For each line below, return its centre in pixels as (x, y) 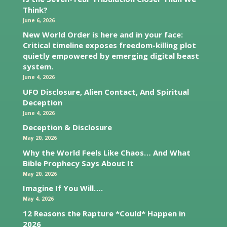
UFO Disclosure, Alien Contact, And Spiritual (106, 91)
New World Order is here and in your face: (103, 35)
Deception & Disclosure (67, 127)
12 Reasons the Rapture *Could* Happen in (104, 213)
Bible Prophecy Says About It (78, 163)
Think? (35, 9)
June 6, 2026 (39, 20)
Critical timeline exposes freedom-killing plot (109, 45)
